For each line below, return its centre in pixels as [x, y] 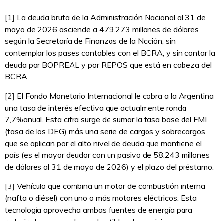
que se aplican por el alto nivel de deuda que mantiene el [103, 143]
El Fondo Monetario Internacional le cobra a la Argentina [114, 95]
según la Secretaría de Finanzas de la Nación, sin [90, 41]
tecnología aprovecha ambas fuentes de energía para [99, 209]
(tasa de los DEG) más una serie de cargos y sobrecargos [105, 131]
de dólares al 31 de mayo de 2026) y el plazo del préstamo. [109, 166]
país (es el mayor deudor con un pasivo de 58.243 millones [107, 155]
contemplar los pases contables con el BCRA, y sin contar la [110, 53]
